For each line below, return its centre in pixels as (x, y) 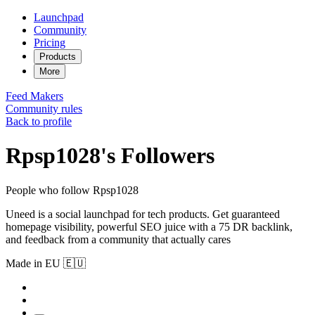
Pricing (50, 43)
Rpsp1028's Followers (110, 156)
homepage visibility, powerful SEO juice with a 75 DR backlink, (149, 226)
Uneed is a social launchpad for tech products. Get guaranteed (143, 214)
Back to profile (39, 121)
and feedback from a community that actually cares (118, 239)
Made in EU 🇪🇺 (46, 263)
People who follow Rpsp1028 (72, 190)
